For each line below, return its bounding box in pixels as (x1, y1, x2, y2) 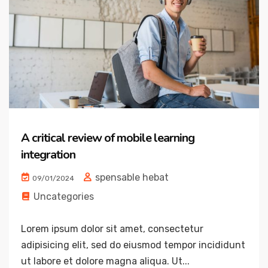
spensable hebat (93, 172, 169, 184)
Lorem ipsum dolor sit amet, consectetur (21, 223, 203, 235)
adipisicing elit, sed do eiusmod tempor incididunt (21, 239, 245, 251)
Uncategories (33, 191, 94, 203)
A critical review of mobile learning (21, 130, 194, 147)
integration (21, 147, 75, 163)
